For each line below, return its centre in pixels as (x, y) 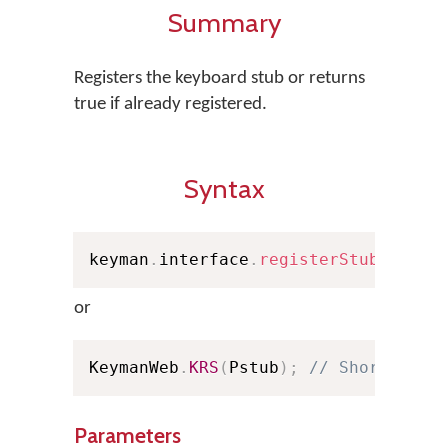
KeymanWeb (134, 367)
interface (204, 259)
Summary (224, 22)
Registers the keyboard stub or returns (219, 78)
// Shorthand (369, 367)
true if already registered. (170, 104)
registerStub (319, 259)
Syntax (224, 188)
